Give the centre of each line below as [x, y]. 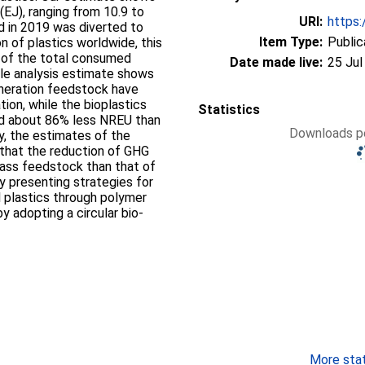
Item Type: [291, 42]
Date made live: [276, 62]
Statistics [229, 110]
